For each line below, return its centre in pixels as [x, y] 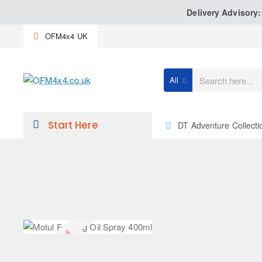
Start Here [73, 125]
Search [175, 85]
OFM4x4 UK [66, 36]
